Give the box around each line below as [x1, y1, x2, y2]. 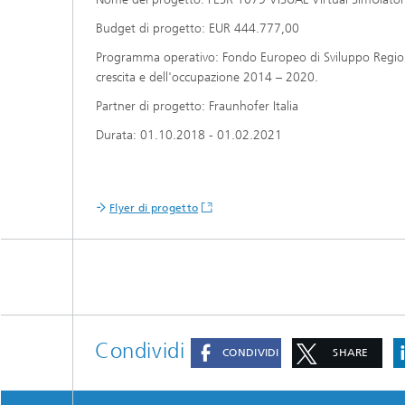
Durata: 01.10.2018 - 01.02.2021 [96, 127, 282, 143]
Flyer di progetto [109, 202, 199, 214]
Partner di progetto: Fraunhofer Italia [96, 99, 298, 114]
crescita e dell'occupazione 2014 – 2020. [96, 70, 322, 85]
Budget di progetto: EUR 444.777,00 [96, 21, 299, 36]
